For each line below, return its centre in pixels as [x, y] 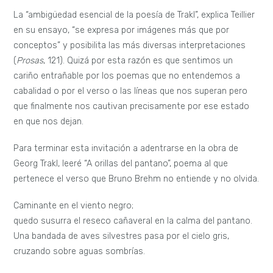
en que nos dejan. [49, 122]
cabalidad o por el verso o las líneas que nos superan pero [131, 91]
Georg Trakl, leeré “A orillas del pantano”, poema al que [121, 163]
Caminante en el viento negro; [74, 205]
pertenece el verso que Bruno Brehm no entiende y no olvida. [136, 179]
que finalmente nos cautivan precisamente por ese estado [132, 107]
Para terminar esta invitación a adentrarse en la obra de [126, 148]
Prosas [30, 61]
